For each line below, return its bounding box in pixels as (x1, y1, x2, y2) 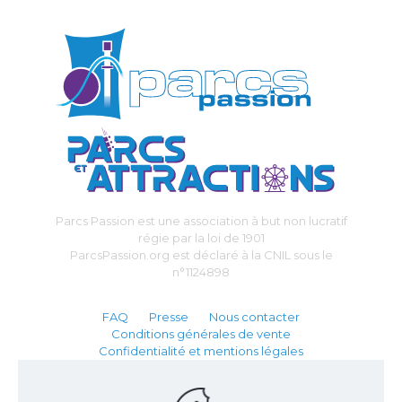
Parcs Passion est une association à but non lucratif (55, 214, 347, 229)
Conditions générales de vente (111, 327, 291, 342)
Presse (149, 310, 188, 325)
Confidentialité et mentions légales (99, 344, 303, 359)
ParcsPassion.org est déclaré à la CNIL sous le (69, 248, 333, 263)
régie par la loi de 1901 (137, 231, 265, 246)
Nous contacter (209, 310, 300, 325)
